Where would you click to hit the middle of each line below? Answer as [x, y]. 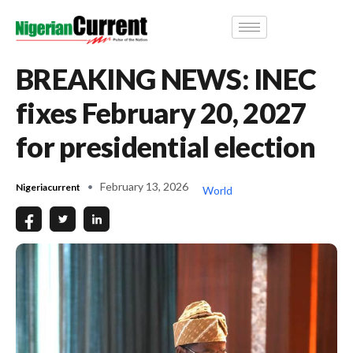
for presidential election [165, 146]
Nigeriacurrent [48, 187]
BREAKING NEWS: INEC [166, 78]
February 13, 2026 [144, 186]
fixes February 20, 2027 [162, 112]
